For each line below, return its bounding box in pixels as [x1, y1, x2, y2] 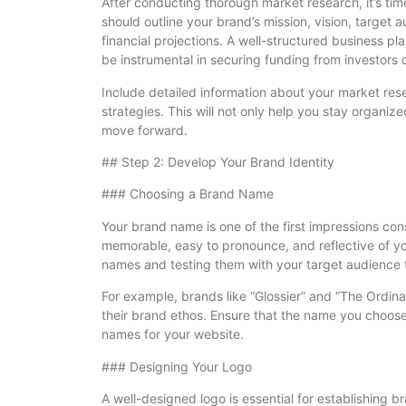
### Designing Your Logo [101, 358, 252, 374]
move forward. [101, 121, 188, 138]
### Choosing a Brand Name [101, 186, 274, 202]
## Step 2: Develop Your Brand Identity [101, 154, 334, 170]
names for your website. [101, 326, 244, 343]
